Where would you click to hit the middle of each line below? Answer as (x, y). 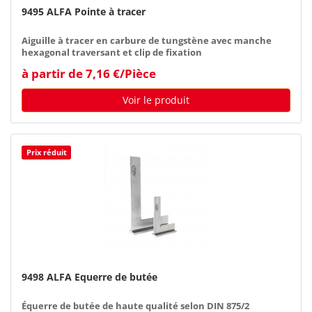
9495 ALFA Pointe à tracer (84, 11)
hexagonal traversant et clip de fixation (112, 52)
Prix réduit (46, 152)
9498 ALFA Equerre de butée (89, 276)
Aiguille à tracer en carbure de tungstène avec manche (147, 40)
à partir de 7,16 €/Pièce (89, 73)
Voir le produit (156, 100)
